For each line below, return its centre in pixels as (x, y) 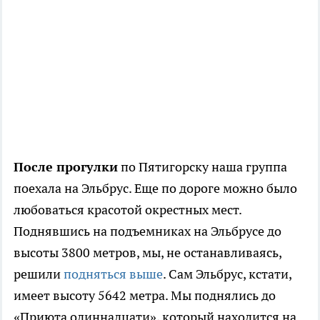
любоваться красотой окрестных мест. (127, 210)
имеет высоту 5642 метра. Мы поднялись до (145, 296)
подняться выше (113, 274)
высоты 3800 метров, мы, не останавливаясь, (147, 253)
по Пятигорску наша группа (202, 167)
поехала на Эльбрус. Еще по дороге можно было (155, 189)
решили (39, 274)
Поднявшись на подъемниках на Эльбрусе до (147, 231)
